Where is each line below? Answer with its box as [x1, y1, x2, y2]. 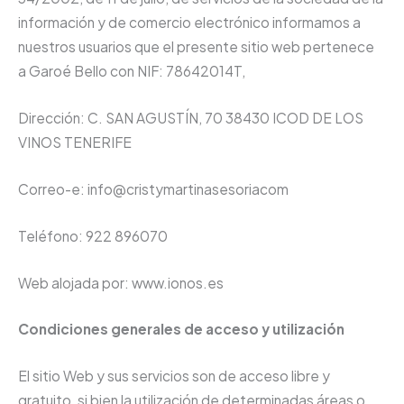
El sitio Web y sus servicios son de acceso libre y [18, 367, 330, 385]
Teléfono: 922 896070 [18, 226, 168, 244]
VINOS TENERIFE [18, 133, 132, 151]
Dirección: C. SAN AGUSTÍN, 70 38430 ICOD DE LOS [18, 109, 363, 127]
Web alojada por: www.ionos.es [18, 273, 224, 291]
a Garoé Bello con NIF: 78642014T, [18, 62, 245, 80]
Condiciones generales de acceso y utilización [18, 320, 344, 338]
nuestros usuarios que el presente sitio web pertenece [18, 38, 374, 56]
